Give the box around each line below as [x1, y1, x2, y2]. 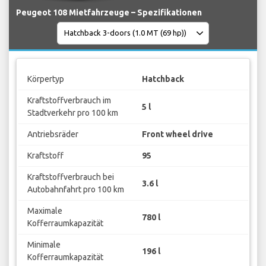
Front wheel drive [142, 129, 213, 140]
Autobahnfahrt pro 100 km [27, 185, 124, 195]
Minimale [27, 240, 61, 250]
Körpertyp [27, 74, 64, 84]
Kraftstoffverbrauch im [27, 96, 111, 106]
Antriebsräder [27, 129, 78, 140]
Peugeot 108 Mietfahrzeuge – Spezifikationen [16, 7, 202, 17]
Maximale [27, 206, 62, 216]
